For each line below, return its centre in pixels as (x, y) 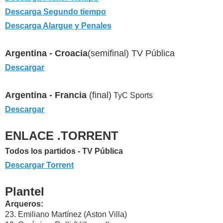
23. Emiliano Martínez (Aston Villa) (66, 215)
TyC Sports (132, 96)
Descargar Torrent (39, 165)
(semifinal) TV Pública (131, 54)
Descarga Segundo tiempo (56, 12)
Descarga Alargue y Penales (58, 26)
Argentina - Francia (47, 95)
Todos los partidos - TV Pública (64, 151)
